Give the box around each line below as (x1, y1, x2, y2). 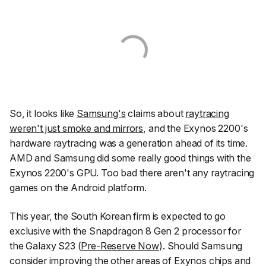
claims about (125, 107, 186, 120)
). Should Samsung (159, 239, 243, 252)
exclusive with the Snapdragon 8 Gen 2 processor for (9, 224, 241, 237)
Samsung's (77, 107, 126, 120)
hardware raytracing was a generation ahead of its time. (9, 137, 248, 150)
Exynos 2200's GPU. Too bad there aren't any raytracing (9, 167, 255, 179)
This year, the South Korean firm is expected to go (9, 210, 226, 222)
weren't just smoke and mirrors (9, 122, 144, 135)
